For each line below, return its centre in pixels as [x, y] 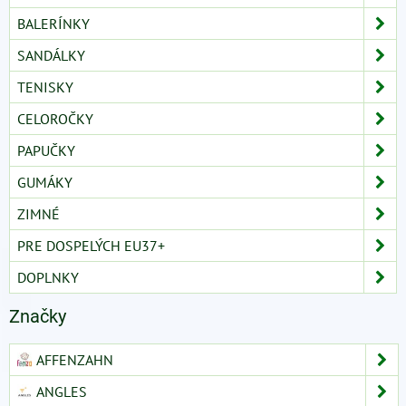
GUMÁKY [45, 182]
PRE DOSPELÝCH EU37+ [91, 245]
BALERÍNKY [53, 23]
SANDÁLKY [51, 55]
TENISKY [45, 87]
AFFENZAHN [75, 359]
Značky [38, 316]
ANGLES [62, 391]
